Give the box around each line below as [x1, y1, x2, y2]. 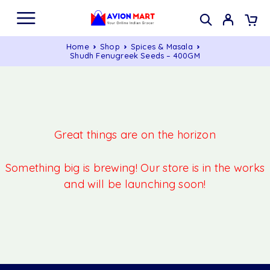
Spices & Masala [130, 42, 193, 51]
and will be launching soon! [64, 177, 206, 192]
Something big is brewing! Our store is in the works [5, 161, 265, 175]
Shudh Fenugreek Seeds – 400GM [70, 51, 200, 60]
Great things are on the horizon [54, 128, 216, 142]
